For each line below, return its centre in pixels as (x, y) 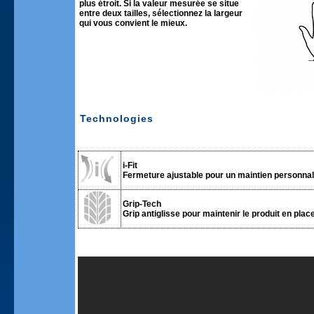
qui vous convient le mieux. (133, 23)
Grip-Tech (142, 204)
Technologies (117, 118)
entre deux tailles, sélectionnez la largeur (161, 13)
